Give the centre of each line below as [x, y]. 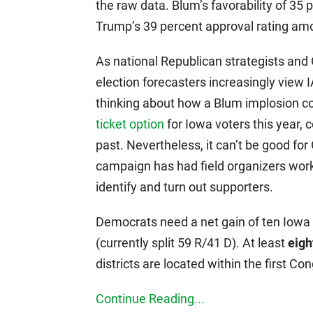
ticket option [130, 124]
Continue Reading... [150, 298]
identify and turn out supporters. [184, 187]
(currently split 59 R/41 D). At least [192, 242]
